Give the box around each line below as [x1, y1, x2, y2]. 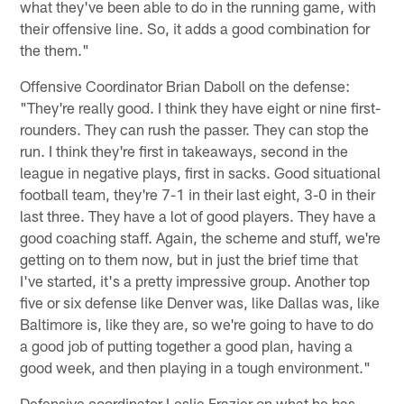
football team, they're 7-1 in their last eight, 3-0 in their [20, 185, 376, 204]
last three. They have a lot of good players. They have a [20, 207, 377, 225]
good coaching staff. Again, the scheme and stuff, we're [20, 228, 381, 247]
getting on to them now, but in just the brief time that [20, 250, 359, 269]
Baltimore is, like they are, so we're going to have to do [20, 315, 374, 334]
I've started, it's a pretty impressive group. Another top [20, 271, 371, 290]
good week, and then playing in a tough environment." [20, 358, 372, 377]
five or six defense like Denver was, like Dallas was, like [20, 293, 381, 312]
